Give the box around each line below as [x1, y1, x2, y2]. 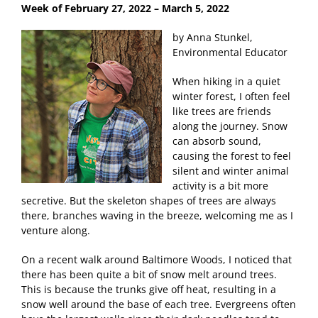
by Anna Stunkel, [172, 30, 253, 44]
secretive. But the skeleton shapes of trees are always [21, 193, 276, 207]
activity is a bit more [172, 178, 268, 192]
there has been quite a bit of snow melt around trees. [21, 267, 277, 281]
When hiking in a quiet [172, 74, 280, 88]
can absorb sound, [172, 133, 261, 148]
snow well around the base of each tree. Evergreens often [21, 297, 296, 311]
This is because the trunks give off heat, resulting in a [21, 282, 276, 296]
